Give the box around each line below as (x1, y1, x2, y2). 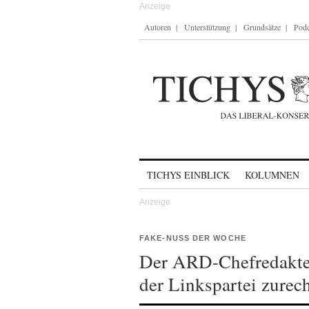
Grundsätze (243, 21, 281, 32)
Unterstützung (184, 21, 230, 32)
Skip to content (139, 163, 212, 175)
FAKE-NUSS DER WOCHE (139, 234, 246, 242)
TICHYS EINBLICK (147, 168, 230, 181)
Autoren (144, 21, 171, 32)
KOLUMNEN (245, 168, 299, 181)
